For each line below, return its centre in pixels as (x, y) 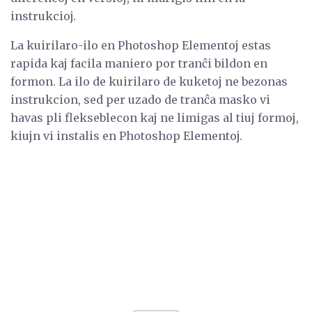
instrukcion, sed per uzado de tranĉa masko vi (140, 99)
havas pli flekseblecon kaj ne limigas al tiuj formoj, (155, 117)
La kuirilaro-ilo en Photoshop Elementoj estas (141, 45)
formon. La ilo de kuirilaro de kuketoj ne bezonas (149, 81)
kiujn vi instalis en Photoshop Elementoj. (126, 135)
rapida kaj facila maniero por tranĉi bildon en (139, 63)
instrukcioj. (43, 16)
